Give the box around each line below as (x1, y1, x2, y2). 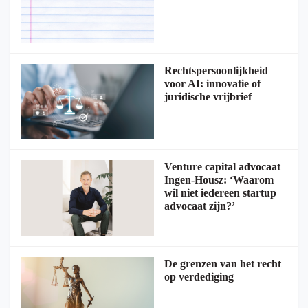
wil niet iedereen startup (164, 187, 276, 199)
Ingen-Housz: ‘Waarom (164, 174, 274, 186)
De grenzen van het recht (164, 257, 281, 269)
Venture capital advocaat (164, 161, 280, 173)
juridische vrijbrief (164, 91, 252, 103)
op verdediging (164, 270, 234, 283)
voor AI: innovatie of (164, 78, 261, 90)
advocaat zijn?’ (164, 200, 235, 212)
